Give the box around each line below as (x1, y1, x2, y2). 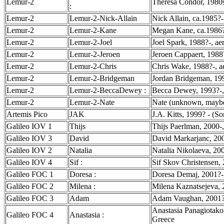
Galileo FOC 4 (6, 210, 53, 219)
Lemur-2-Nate (69, 98, 114, 106)
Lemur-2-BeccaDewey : (69, 86, 146, 94)
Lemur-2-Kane (69, 26, 116, 34)
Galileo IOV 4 (6, 158, 52, 166)
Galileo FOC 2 (6, 182, 53, 190)
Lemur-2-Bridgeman (69, 74, 134, 82)
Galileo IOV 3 (6, 134, 52, 142)
